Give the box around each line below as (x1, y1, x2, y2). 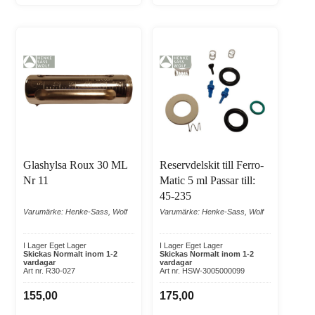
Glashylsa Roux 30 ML (23, 159, 127, 172)
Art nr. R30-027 (23, 266, 75, 276)
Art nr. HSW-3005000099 (160, 266, 245, 276)
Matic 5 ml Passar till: (160, 174, 255, 187)
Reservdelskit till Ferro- (160, 159, 264, 172)
